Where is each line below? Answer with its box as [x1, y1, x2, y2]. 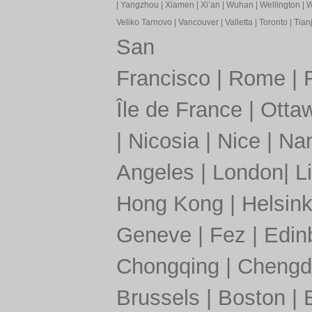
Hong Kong [116, 192, 224, 216]
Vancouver [178, 17, 219, 27]
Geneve [116, 223, 192, 247]
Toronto [258, 17, 288, 27]
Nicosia [127, 129, 199, 153]
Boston [217, 286, 286, 310]
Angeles [116, 160, 194, 185]
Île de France [116, 97, 242, 122]
